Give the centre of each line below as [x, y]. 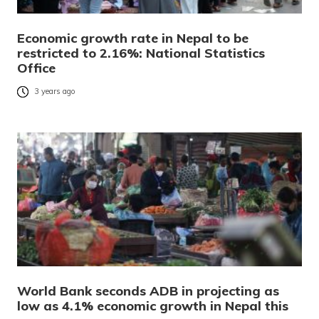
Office [36, 68]
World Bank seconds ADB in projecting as [148, 291]
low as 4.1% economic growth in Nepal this [153, 305]
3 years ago [55, 91]
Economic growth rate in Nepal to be [133, 38]
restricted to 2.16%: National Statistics [141, 53]
